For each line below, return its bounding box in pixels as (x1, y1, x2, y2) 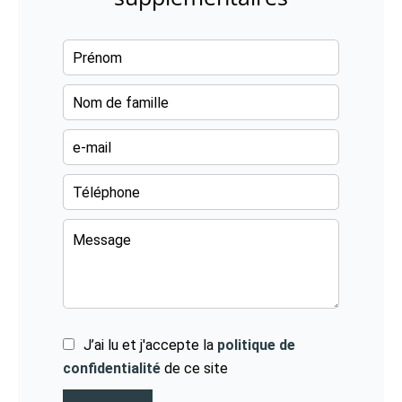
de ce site (161, 360, 228, 377)
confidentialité (63, 360, 161, 377)
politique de (217, 336, 295, 354)
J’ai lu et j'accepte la (83, 336, 217, 354)
